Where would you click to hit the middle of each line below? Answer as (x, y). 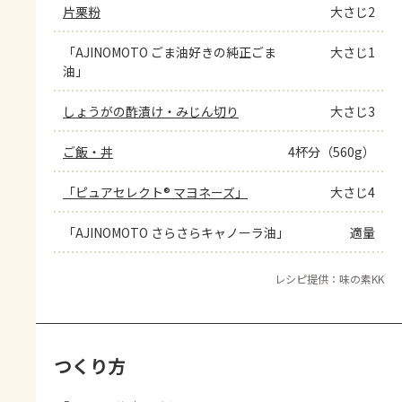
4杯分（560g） (332, 151)
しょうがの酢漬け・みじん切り (151, 111)
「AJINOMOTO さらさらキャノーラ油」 (176, 232)
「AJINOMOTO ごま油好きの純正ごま (170, 52)
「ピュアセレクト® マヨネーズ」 (155, 192)
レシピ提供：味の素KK (329, 278)
